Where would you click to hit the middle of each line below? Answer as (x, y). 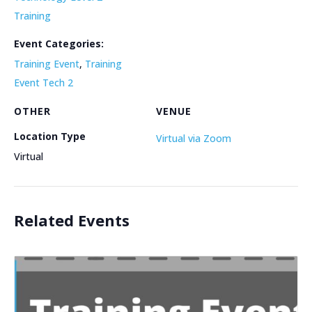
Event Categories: (59, 43)
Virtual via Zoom (194, 138)
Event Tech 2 (44, 82)
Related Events (72, 220)
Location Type (50, 136)
